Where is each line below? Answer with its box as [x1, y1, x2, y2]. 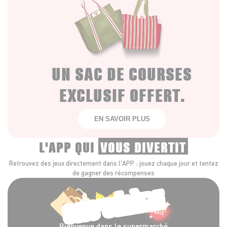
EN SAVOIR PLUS [94, 115, 150, 123]
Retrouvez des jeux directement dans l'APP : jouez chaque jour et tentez [9, 159, 218, 168]
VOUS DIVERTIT [100, 138, 186, 155]
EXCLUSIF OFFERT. [59, 83, 185, 105]
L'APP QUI [39, 138, 98, 155]
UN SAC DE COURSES [52, 62, 193, 84]
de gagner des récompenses [72, 169, 155, 177]
